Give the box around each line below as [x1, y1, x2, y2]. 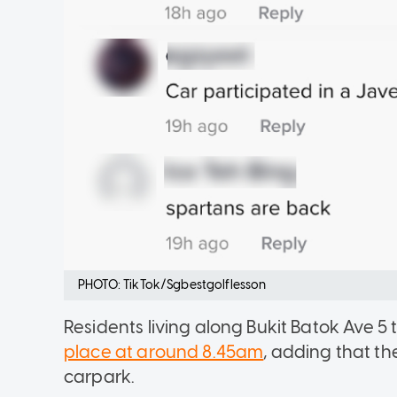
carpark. [64, 365, 139, 387]
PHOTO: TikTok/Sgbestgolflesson [78, 276, 267, 292]
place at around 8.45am [64, 340, 264, 362]
